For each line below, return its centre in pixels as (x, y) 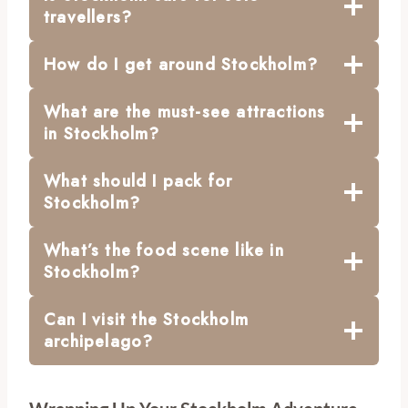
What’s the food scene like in (164, 250)
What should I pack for (138, 181)
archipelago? (99, 341)
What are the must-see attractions (185, 112)
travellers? (88, 17)
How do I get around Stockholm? (181, 64)
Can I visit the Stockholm (146, 319)
